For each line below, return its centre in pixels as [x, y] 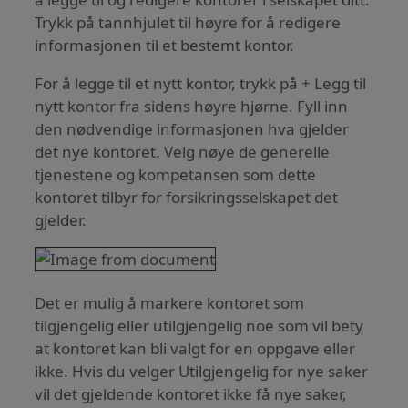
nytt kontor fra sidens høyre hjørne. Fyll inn [192, 107]
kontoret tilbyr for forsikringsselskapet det [187, 198]
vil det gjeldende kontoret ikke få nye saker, [191, 394]
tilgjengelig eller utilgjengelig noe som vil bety [199, 326]
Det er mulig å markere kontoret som [170, 303]
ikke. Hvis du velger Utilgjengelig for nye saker [202, 372]
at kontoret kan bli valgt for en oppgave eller [195, 349]
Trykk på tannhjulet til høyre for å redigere [188, 23]
